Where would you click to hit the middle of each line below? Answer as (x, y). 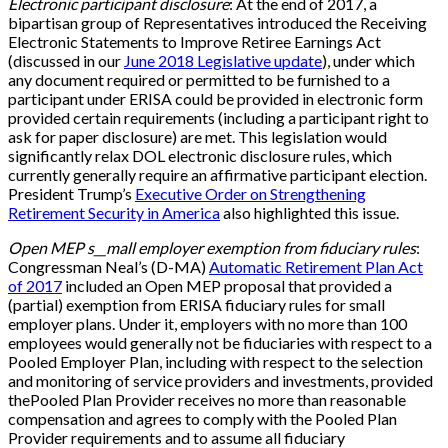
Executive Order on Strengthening (250, 194)
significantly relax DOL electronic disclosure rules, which (200, 156)
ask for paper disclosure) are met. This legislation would (197, 137)
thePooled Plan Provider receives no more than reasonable (207, 400)
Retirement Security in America (114, 213)
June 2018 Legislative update (223, 61)
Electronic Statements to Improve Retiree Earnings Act (194, 42)
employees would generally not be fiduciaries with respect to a (220, 343)
